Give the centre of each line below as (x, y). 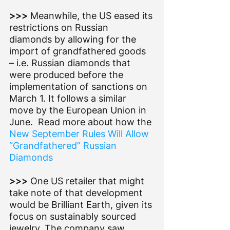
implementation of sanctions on (80, 86)
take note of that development (77, 193)
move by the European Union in (79, 110)
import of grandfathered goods (79, 51)
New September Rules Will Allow (80, 133)
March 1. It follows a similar (69, 98)
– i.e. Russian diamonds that (71, 63)
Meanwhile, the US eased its (93, 15)
